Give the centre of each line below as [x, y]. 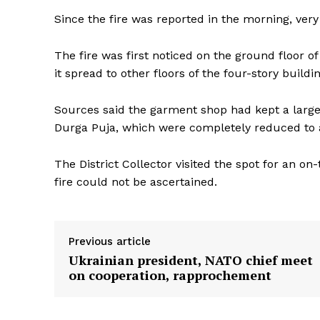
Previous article [110, 241]
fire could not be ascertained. [136, 181]
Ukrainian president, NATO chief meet [191, 260]
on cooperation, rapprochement [170, 275]
